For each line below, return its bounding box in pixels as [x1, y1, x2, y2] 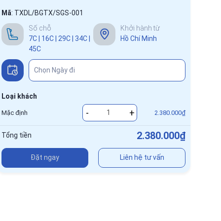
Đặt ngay [30, 153, 59, 162]
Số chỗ [28, 24, 51, 32]
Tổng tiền [1, 131, 32, 140]
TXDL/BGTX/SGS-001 [14, 8, 83, 17]
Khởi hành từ [120, 24, 160, 32]
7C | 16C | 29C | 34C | [28, 34, 90, 42]
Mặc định [1, 109, 28, 116]
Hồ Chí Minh [120, 34, 157, 42]
